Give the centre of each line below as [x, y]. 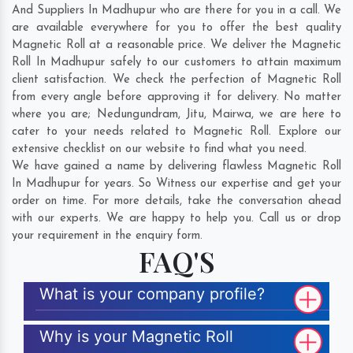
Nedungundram [137, 115]
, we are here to [297, 115]
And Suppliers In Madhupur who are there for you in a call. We [176, 11]
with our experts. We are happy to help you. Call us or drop [176, 219]
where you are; [54, 115]
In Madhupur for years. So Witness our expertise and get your [176, 184]
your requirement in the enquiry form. [107, 236]
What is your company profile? [152, 294]
